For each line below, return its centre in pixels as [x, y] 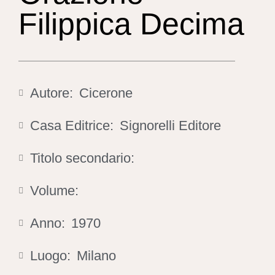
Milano [96, 256]
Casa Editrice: [72, 126]
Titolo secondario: [82, 158]
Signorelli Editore [170, 126]
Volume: [54, 191]
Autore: [52, 93]
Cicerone [106, 93]
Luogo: [50, 256]
